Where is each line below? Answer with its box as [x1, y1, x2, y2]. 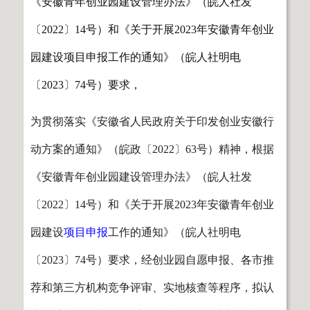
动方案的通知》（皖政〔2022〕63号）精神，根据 [30, 143, 274, 155]
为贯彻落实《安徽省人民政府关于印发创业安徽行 [30, 115, 274, 127]
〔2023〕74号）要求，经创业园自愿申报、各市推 [30, 253, 274, 266]
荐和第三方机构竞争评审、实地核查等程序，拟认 [30, 281, 274, 293]
